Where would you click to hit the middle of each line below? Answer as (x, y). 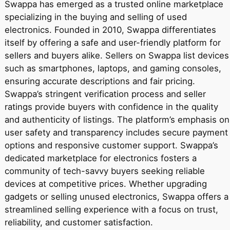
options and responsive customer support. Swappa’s (111, 146)
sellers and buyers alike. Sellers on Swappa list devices (117, 56)
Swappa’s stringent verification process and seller (105, 94)
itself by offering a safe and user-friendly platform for (112, 43)
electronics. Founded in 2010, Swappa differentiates (110, 30)
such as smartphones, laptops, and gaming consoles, (113, 69)
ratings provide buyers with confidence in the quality (111, 107)
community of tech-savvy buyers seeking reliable (104, 171)
